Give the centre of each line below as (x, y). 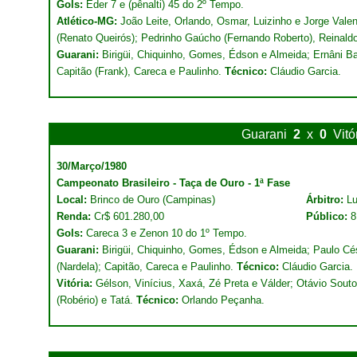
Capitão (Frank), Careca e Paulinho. (141, 71)
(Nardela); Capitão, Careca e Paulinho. (147, 267)
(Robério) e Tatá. (96, 300)
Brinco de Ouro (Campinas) (153, 200)
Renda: (75, 216)
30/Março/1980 (92, 166)
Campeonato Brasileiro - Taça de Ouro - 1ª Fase (173, 183)
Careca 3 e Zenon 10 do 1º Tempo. (167, 233)
